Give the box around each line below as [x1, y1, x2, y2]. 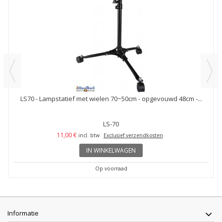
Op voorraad [95, 165, 127, 172]
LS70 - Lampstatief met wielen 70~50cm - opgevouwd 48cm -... [20, 94, 202, 103]
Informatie [7, 208, 39, 218]
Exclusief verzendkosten [104, 131, 163, 139]
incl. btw [78, 131, 100, 139]
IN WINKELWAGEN [86, 146, 136, 155]
